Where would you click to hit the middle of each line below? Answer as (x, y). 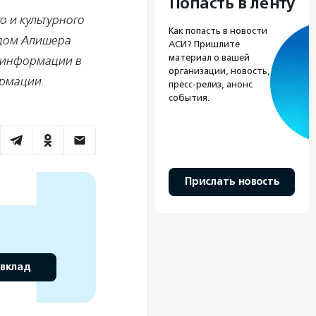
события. (189, 98)
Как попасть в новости (218, 31)
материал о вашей (209, 58)
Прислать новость (232, 182)
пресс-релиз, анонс (211, 85)
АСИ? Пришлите (204, 44)
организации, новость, (219, 71)
